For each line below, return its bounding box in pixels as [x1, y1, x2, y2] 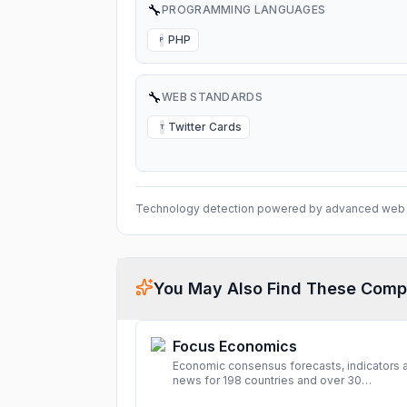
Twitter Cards [168, 120, 242, 134]
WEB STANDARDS [162, 90, 263, 104]
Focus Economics [173, 337, 297, 355]
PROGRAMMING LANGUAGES [162, 3, 326, 16]
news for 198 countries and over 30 [173, 373, 362, 387]
